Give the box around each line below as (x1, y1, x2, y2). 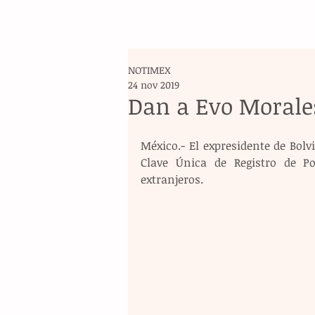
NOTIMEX (128, 63, 171, 77)
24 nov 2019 (128, 78, 179, 91)
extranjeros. (141, 172, 203, 187)
